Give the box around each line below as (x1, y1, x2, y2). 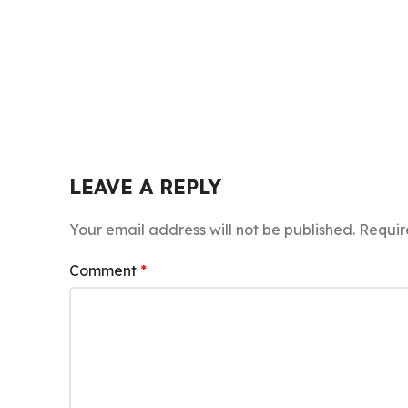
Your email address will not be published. (69, 220, 355, 240)
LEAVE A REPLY (69, 174, 221, 200)
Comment (69, 261, 140, 280)
